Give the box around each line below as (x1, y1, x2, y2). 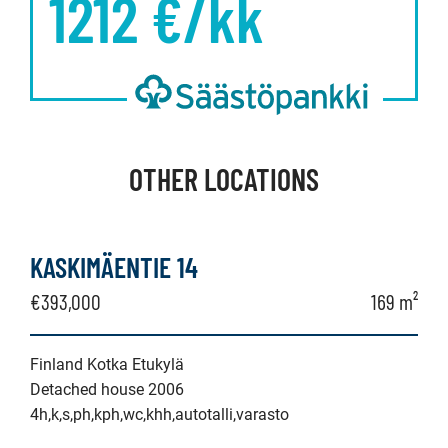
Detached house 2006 (30, 380, 184, 399)
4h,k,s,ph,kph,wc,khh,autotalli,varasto (30, 405, 289, 424)
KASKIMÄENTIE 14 (30, 250, 198, 284)
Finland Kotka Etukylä (30, 355, 184, 374)
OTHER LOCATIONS (129, 161, 319, 197)
